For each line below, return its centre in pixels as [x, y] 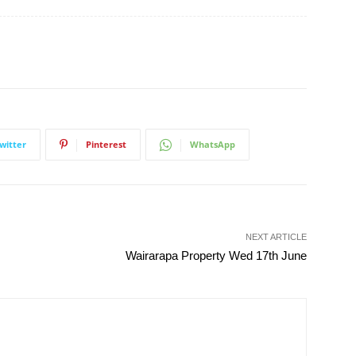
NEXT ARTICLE [276, 237]
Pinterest [106, 144]
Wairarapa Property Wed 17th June [216, 255]
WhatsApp [213, 144]
